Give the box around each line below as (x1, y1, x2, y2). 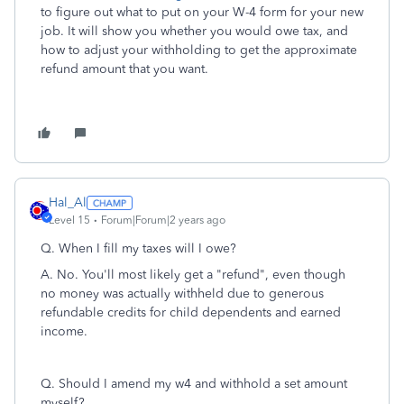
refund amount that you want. (41, 61, 208, 77)
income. (41, 324, 87, 339)
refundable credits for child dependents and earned (41, 305, 341, 320)
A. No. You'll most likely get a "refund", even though (41, 267, 345, 282)
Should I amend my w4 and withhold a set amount (59, 376, 347, 391)
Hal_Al (49, 195, 87, 210)
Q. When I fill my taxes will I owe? (41, 241, 236, 256)
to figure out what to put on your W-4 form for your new (41, 5, 363, 20)
